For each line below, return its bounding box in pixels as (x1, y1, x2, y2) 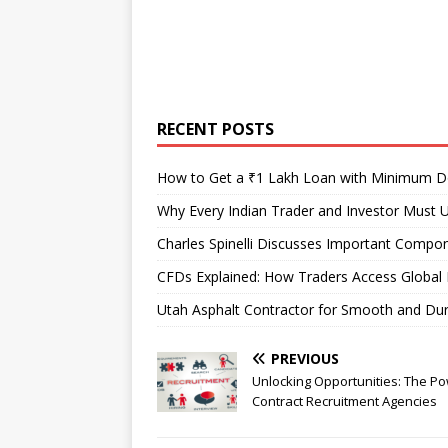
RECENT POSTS (157, 118, 274, 141)
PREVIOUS (271, 349, 339, 369)
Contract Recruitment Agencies (252, 392, 437, 411)
